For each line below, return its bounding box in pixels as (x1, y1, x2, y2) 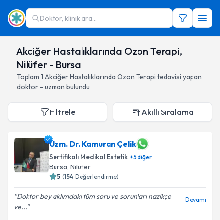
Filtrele (50, 107, 75, 117)
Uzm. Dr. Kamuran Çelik (49, 139, 136, 149)
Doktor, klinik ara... (40, 14, 97, 23)
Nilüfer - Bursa (16, 58, 82, 71)
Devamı (185, 196, 206, 203)
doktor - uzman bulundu (17, 82, 90, 91)
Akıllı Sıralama (141, 107, 193, 117)
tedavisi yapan (157, 72, 202, 81)
